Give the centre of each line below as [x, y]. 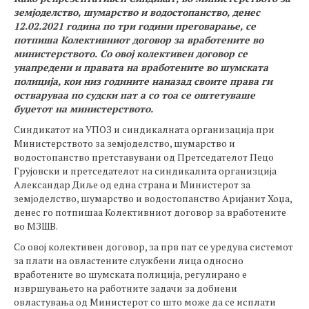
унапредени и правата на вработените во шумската [141, 67]
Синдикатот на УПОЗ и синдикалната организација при [144, 129]
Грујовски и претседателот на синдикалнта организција [145, 171]
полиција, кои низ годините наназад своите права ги [143, 81]
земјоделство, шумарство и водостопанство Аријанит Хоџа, [153, 198]
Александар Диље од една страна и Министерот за [132, 185]
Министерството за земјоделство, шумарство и [124, 143]
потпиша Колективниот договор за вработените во [139, 40]
